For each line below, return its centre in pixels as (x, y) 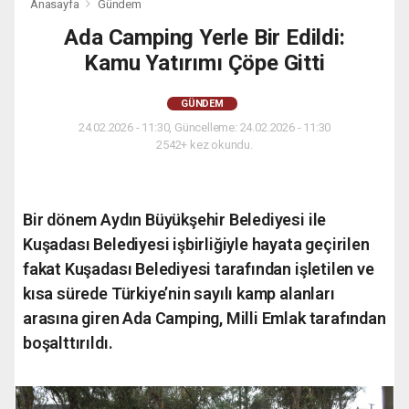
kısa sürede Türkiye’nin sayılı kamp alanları (179, 294)
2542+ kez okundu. (204, 145)
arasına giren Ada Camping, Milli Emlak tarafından (204, 319)
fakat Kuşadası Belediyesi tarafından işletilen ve (199, 269)
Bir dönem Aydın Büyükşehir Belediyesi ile (175, 220)
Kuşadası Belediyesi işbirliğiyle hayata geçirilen (196, 245)
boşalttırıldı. (68, 343)
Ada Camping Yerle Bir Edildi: (204, 38)
